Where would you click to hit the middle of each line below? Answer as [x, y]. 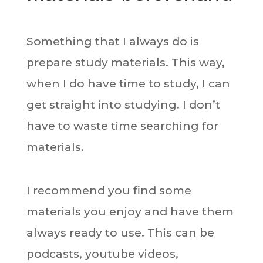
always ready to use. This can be [120, 233]
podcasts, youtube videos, [102, 254]
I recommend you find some [109, 190]
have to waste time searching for [122, 126]
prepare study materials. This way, [125, 63]
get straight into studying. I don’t [123, 105]
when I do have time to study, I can [128, 84]
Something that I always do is [112, 41]
